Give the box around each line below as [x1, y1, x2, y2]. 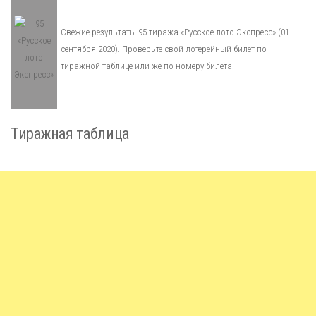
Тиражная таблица [11, 123, 130, 142]
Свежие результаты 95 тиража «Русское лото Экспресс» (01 [61, 27, 289, 37]
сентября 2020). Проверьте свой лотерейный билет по [61, 44, 267, 54]
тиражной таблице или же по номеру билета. [61, 61, 234, 71]
